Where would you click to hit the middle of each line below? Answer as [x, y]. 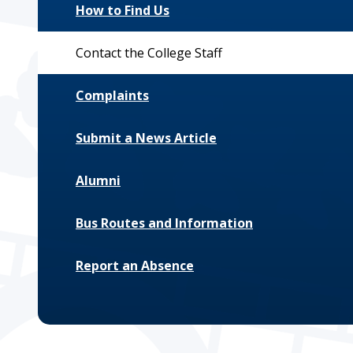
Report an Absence [135, 265]
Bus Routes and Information [164, 223]
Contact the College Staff [149, 52]
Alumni [98, 180]
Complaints [112, 95]
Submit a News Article [146, 137]
